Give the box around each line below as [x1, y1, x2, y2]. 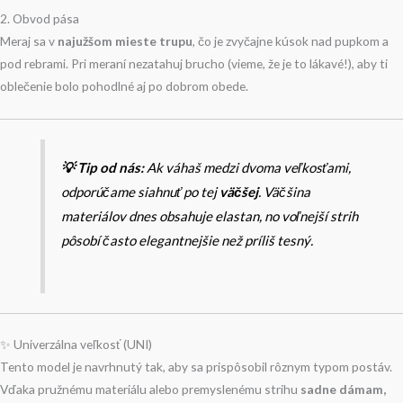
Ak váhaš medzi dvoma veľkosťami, [144, 159, 352, 176]
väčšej [219, 184, 259, 201]
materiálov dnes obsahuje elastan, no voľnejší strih [61, 208, 359, 225]
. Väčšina [258, 184, 311, 201]
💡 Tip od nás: [61, 159, 145, 176]
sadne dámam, [300, 381, 386, 397]
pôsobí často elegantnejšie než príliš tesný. [61, 232, 314, 249]
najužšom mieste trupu [58, 32, 193, 49]
